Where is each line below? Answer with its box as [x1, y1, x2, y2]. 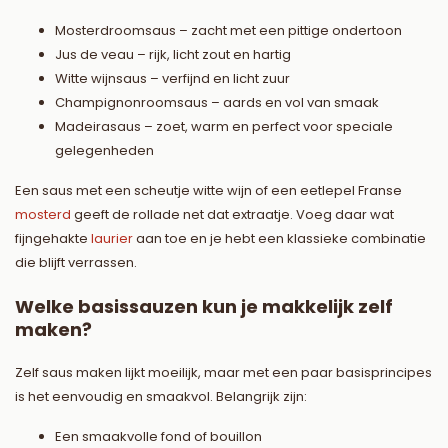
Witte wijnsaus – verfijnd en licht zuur [55, 69, 290, 89]
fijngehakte [15, 229, 91, 249]
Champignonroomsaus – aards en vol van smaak [55, 93, 379, 113]
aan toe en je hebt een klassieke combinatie [133, 229, 426, 249]
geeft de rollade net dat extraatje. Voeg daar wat [71, 205, 394, 225]
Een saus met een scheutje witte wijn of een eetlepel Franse [15, 181, 402, 201]
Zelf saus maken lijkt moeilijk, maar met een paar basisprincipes [15, 363, 432, 383]
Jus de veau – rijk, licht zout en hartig [55, 45, 291, 65]
